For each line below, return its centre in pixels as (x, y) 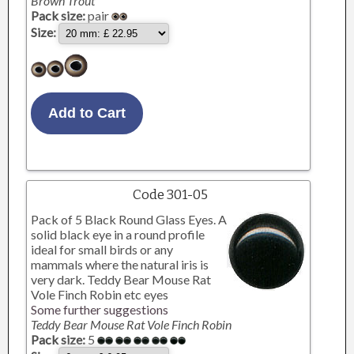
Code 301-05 (170, 195)
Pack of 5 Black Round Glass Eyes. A (129, 219)
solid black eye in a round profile (118, 234)
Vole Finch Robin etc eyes (100, 294)
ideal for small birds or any (102, 249)
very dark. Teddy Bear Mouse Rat (121, 279)
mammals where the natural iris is (120, 264)
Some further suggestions (100, 309)
